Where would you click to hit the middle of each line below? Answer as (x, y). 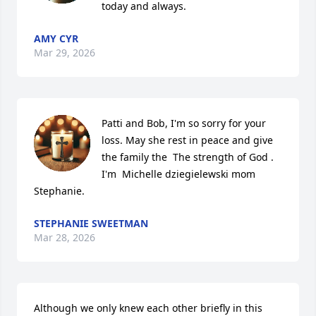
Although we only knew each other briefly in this (148, 308)
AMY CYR (56, 38)
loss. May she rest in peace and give (187, 140)
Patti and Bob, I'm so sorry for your (184, 123)
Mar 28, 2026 (65, 237)
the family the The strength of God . (188, 157)
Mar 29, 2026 (65, 53)
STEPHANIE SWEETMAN (91, 223)
